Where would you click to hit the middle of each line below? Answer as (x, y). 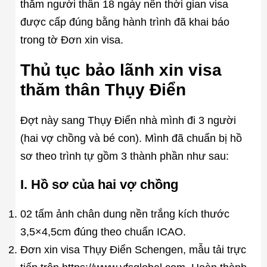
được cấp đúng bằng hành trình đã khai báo (125, 22)
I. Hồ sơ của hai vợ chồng (99, 184)
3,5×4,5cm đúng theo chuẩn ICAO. (103, 232)
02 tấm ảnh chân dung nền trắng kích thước (125, 214)
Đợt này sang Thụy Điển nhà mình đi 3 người (128, 121)
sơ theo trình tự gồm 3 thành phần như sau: (124, 156)
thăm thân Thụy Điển (103, 90)
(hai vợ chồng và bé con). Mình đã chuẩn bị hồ (131, 139)
